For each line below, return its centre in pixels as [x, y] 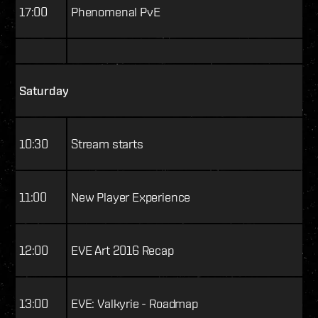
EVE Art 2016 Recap [122, 251]
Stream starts [107, 144]
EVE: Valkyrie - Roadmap [135, 304]
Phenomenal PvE [116, 12]
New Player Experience [131, 197]
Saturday [44, 91]
